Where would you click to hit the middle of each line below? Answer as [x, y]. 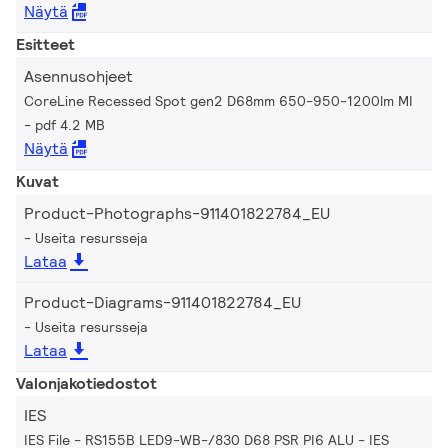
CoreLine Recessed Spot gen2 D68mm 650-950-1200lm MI [218, 100]
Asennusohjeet [78, 76]
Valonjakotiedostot [86, 383]
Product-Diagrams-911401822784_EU [162, 302]
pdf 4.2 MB [70, 124]
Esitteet [45, 44]
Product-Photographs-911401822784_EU [177, 213]
